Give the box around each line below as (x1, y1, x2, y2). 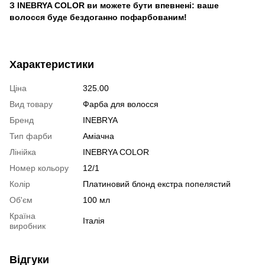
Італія (83, 215, 105, 225)
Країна (9, 211, 35, 221)
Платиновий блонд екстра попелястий (83, 179, 231, 189)
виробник (9, 221, 46, 231)
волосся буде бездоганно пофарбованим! (9, 12, 187, 22)
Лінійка (9, 147, 36, 157)
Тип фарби (9, 131, 52, 141)
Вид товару (9, 99, 53, 109)
